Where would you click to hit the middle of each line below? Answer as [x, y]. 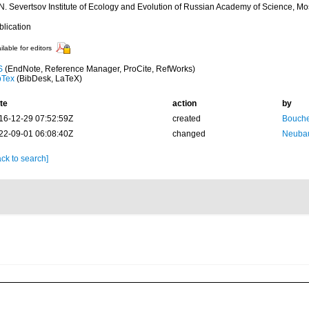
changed [189, 134]
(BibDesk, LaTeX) [48, 79]
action [184, 103]
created [186, 119]
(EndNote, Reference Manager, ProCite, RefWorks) [99, 69]
